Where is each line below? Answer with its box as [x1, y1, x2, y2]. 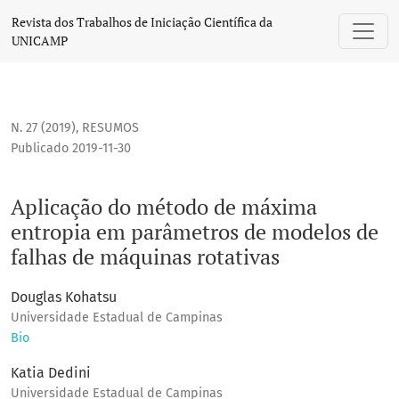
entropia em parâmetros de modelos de [11, 217, 379, 247]
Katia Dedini [11, 364, 91, 382]
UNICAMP [12, 32, 68, 49]
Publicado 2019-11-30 [11, 141, 131, 157]
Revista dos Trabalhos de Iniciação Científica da [12, 13, 273, 30]
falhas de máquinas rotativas [11, 242, 280, 272]
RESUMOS [82, 120, 139, 136]
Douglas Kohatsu [11, 289, 117, 306]
